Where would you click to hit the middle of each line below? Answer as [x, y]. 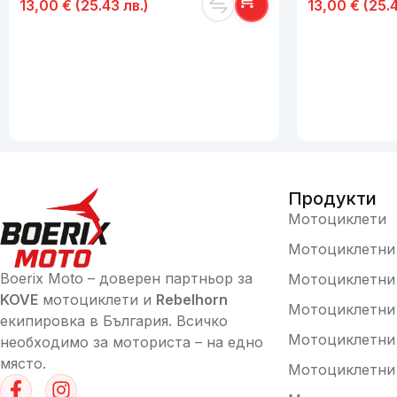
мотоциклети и [97, 300]
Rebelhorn [192, 300]
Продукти [332, 198]
